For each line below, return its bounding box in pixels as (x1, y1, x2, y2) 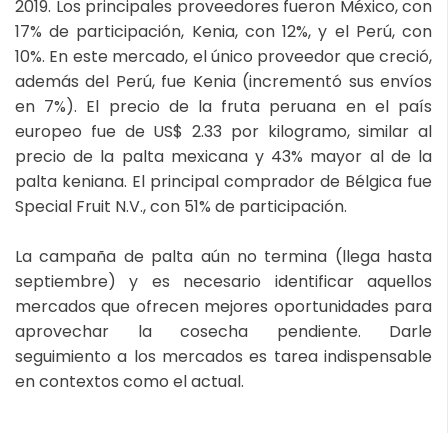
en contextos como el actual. (15, 370, 244, 394)
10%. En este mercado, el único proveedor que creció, (15, 45, 432, 69)
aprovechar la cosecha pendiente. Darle (15, 320, 432, 344)
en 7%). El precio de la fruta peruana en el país (15, 95, 432, 119)
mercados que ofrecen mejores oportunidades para (15, 295, 432, 319)
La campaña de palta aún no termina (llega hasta (15, 245, 432, 269)
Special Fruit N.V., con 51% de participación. (15, 195, 347, 219)
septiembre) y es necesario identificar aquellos (15, 270, 432, 294)
